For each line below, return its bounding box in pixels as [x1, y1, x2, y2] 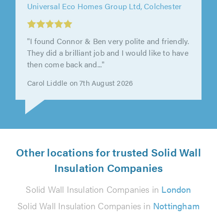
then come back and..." [27, 72, 105, 84]
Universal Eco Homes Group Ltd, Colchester [27, 14, 182, 26]
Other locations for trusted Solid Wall [16, 144, 201, 160]
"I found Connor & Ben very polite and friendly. [27, 49, 189, 61]
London [161, 183, 191, 196]
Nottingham [153, 200, 200, 212]
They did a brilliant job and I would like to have [27, 61, 188, 72]
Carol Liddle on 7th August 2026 [27, 91, 133, 102]
